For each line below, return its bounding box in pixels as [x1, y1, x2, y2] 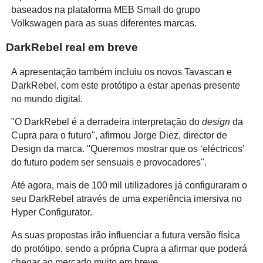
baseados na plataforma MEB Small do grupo [11, 4, 200, 15]
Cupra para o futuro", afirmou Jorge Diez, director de [11, 130, 227, 140]
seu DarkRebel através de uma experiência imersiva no [11, 193, 242, 204]
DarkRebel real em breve [6, 41, 138, 54]
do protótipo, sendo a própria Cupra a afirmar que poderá [11, 243, 247, 254]
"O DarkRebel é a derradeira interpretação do [11, 116, 202, 127]
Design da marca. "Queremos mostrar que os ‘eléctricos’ [11, 143, 244, 154]
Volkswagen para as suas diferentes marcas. [11, 18, 197, 28]
